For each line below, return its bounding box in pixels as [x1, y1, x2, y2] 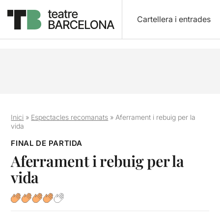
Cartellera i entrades [137, 14, 211, 24]
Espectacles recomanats [31, 113, 109, 121]
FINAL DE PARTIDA [11, 138, 82, 148]
